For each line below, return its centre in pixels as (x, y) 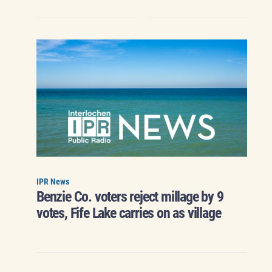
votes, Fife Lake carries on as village (129, 213)
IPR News (53, 182)
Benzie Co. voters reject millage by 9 (130, 197)
